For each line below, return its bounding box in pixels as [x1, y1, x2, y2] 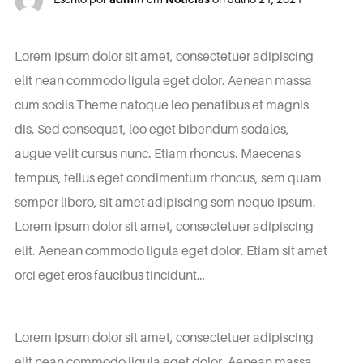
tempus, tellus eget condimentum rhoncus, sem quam [14, 169, 322, 186]
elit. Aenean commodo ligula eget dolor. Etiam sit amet [14, 242, 327, 258]
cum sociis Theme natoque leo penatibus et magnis [14, 96, 309, 113]
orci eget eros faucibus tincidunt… [14, 267, 205, 283]
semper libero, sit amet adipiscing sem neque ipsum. [14, 194, 316, 210]
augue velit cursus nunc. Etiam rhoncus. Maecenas [14, 145, 301, 161]
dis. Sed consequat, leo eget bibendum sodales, [14, 121, 289, 137]
